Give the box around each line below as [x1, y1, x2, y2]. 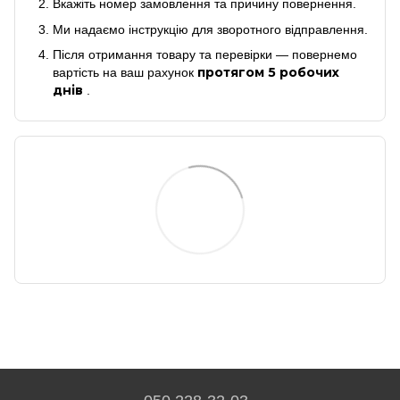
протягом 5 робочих [197, 64, 339, 81]
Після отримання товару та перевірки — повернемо [53, 47, 357, 62]
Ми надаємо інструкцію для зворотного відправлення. [53, 21, 368, 37]
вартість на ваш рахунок [53, 65, 197, 80]
